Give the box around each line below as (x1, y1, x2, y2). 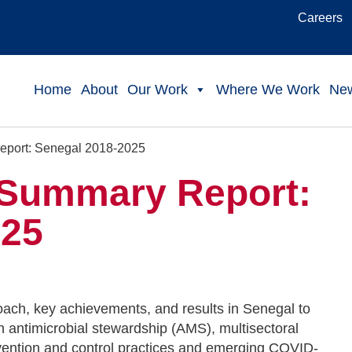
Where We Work (216, 82, 321, 97)
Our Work (127, 82, 189, 97)
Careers (298, 11, 343, 24)
